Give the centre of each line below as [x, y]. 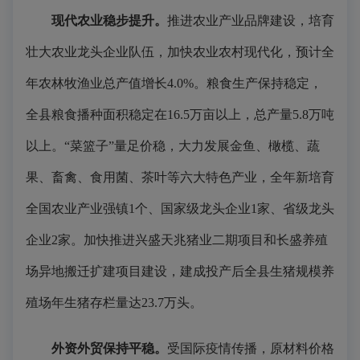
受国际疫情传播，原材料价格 [251, 348]
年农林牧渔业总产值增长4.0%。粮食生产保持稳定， [174, 83]
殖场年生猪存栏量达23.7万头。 [114, 303]
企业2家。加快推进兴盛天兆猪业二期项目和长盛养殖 [177, 240]
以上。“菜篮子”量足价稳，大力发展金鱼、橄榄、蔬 [173, 146]
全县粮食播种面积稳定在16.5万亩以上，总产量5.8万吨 [180, 115]
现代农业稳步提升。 [109, 20]
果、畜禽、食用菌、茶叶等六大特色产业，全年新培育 [180, 177]
